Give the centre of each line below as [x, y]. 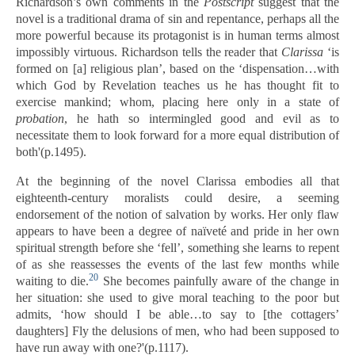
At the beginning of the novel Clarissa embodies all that [177, 181]
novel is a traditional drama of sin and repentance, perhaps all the [177, 19]
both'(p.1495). [51, 152]
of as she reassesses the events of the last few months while [177, 264]
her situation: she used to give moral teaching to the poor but [177, 298]
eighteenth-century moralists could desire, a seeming [177, 198]
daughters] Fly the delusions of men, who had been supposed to [177, 331]
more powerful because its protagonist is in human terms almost [177, 35]
